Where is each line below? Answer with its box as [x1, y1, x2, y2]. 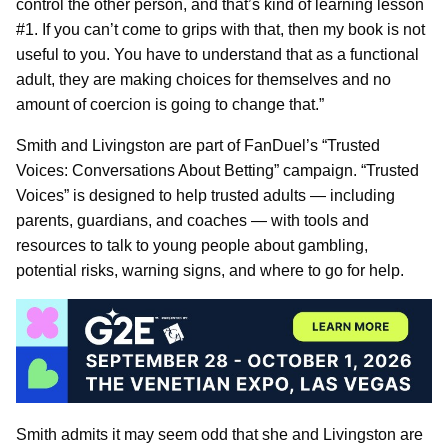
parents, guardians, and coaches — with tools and [16, 212, 369, 230]
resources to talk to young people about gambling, [16, 237, 368, 255]
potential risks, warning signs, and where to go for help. [16, 262, 404, 280]
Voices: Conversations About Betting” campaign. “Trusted [16, 162, 419, 180]
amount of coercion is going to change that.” [16, 96, 324, 114]
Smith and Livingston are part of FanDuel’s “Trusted [16, 137, 380, 155]
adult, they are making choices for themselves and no [16, 71, 391, 89]
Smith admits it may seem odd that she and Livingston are [16, 425, 423, 443]
